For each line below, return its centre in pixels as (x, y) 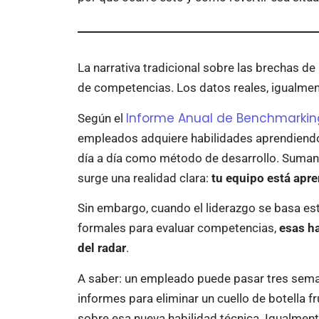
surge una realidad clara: (144, 178)
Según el (101, 118)
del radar (101, 248)
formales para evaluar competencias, (178, 228)
